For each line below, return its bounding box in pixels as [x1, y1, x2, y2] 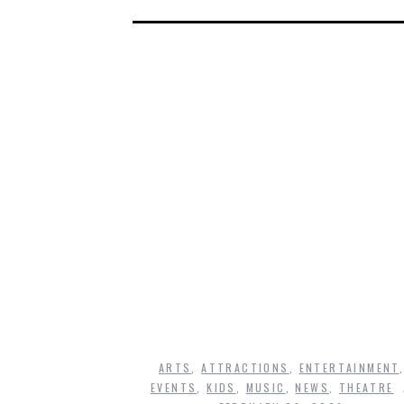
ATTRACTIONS [201, 359, 289, 375]
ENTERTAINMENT [298, 359, 399, 375]
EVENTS [150, 379, 197, 395]
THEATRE [338, 379, 394, 395]
